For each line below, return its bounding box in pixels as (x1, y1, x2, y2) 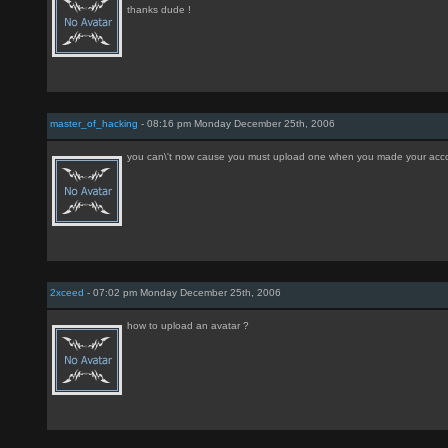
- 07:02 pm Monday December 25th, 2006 (84, 287, 281, 298)
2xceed (50, 287, 84, 298)
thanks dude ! (127, 4, 191, 15)
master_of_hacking (50, 118, 138, 129)
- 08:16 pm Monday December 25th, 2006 (138, 118, 335, 129)
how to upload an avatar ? (127, 320, 249, 331)
